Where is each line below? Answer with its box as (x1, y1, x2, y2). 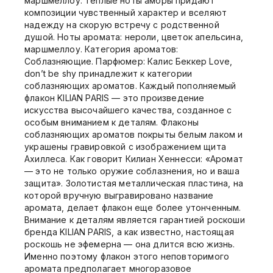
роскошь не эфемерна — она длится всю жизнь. (24, 239, 235, 249)
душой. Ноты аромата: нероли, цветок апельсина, (24, 32, 243, 42)
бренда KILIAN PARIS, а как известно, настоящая (24, 227, 234, 237)
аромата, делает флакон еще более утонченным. (24, 202, 241, 213)
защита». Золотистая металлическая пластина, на (24, 178, 243, 188)
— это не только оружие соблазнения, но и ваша (24, 166, 239, 176)
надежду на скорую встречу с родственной (24, 19, 219, 30)
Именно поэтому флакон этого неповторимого (24, 251, 230, 261)
